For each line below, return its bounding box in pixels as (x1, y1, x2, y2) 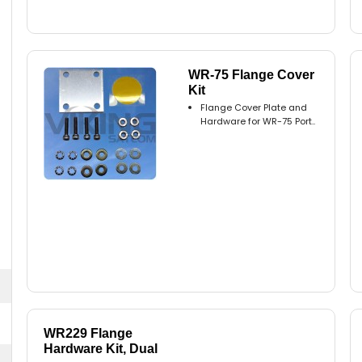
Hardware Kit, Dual (44, 342, 158, 356)
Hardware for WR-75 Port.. (200, 115, 316, 128)
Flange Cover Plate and (200, 101, 308, 115)
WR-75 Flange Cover (188, 68, 315, 82)
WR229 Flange (44, 326, 133, 341)
